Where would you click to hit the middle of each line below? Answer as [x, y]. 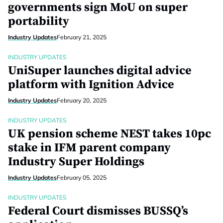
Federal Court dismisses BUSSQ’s [98, 211]
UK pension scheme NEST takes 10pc [110, 134]
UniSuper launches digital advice [100, 71]
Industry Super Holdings [76, 162]
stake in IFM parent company [89, 148]
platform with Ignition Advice [91, 85]
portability [39, 21]
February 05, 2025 [82, 177]
